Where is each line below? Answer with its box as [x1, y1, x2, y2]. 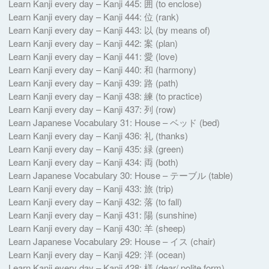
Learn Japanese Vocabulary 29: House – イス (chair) [8, 234, 216, 247]
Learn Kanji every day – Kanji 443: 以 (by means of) [8, 23, 210, 36]
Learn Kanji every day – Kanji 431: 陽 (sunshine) [8, 208, 197, 221]
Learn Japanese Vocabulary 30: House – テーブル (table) [8, 168, 233, 181]
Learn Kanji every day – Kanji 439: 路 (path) [8, 76, 178, 89]
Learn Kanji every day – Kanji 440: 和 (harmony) [8, 62, 196, 76]
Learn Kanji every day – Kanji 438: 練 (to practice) [8, 89, 202, 102]
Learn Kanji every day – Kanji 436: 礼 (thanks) [8, 128, 188, 142]
